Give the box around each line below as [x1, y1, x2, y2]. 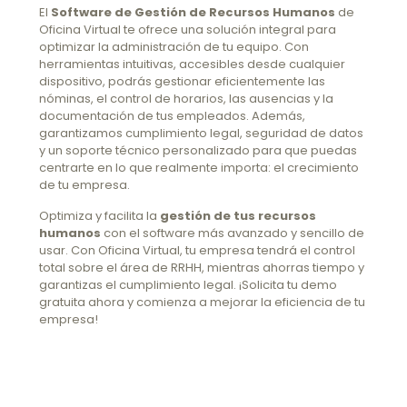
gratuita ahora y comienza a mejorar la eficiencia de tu [39, 293, 365, 311]
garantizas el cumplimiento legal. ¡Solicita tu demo [39, 276, 337, 293]
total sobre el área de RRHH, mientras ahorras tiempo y [39, 259, 364, 276]
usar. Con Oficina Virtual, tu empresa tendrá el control [39, 242, 355, 259]
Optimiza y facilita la [39, 207, 160, 224]
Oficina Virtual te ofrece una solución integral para [39, 21, 336, 38]
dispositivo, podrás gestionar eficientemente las [39, 73, 325, 90]
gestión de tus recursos [160, 207, 316, 224]
